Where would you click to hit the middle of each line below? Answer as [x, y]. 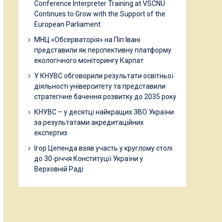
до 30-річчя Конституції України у [89, 159]
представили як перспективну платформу [103, 50]
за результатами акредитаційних [89, 123]
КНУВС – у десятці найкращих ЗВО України [104, 112]
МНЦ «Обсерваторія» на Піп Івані [87, 40]
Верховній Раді [59, 169]
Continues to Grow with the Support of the [100, 14]
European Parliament [67, 25]
